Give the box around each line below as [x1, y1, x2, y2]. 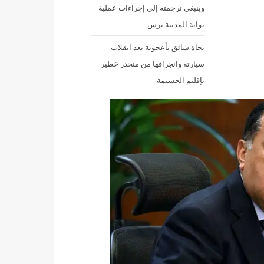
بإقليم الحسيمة [156, 75, 204, 86]
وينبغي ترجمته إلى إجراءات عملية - [94, 2, 204, 14]
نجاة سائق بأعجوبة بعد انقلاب [110, 42, 204, 53]
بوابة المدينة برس [147, 19, 204, 30]
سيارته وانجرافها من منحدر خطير [100, 58, 204, 70]
